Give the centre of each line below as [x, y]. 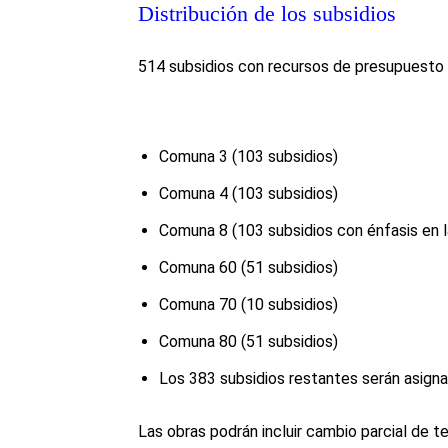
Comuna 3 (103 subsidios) [248, 157]
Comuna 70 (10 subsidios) [248, 305]
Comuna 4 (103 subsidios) [248, 194]
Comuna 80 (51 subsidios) [248, 342]
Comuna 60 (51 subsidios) [248, 268]
